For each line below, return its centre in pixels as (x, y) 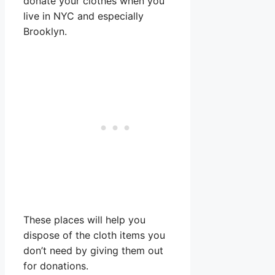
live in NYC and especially (83, 16)
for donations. (56, 266)
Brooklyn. (45, 32)
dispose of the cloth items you (94, 235)
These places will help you (84, 220)
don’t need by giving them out (93, 251)
